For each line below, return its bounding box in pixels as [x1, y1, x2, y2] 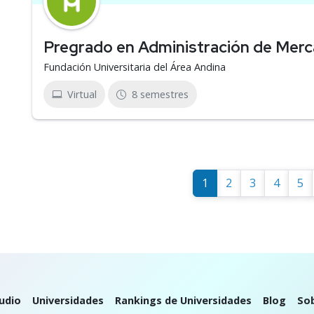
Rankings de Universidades [115, 294, 252, 307]
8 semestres [132, 88, 189, 101]
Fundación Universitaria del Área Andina [43, 60, 226, 74]
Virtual [67, 88, 97, 101]
